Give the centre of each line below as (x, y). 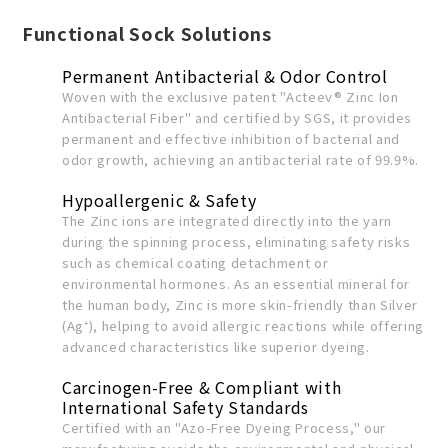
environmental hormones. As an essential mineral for (236, 283)
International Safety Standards (186, 407)
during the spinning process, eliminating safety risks (236, 241)
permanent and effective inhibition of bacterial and (231, 138)
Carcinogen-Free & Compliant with (202, 387)
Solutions (224, 33)
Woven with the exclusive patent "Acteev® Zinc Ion (230, 96)
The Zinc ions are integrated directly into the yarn (227, 220)
